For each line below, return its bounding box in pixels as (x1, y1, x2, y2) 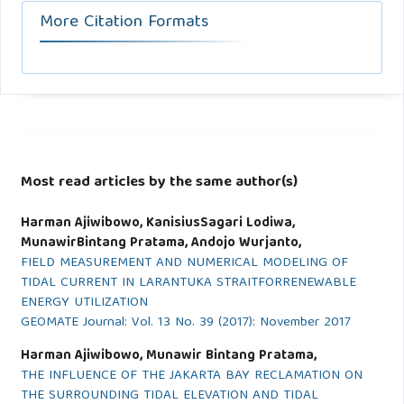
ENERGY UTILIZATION (20, 291, 148, 315)
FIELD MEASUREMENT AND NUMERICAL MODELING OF (20, 252, 348, 275)
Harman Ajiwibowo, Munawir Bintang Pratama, (20, 344, 317, 368)
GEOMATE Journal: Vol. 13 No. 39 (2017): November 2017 (20, 311, 351, 335)
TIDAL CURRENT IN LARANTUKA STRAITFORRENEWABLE (20, 271, 356, 295)
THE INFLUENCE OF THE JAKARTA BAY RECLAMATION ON (20, 364, 363, 388)
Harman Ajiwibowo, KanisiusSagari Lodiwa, (20, 212, 295, 235)
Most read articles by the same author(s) (20, 170, 298, 197)
